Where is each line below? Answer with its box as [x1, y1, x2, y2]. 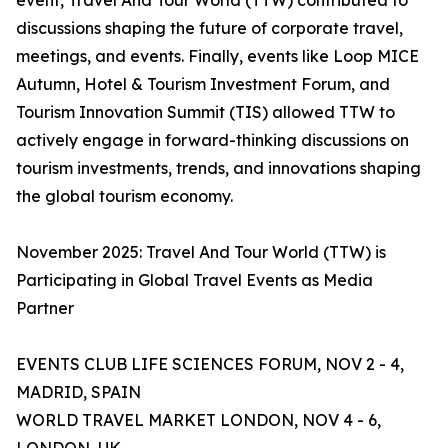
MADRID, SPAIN [16, 382, 141, 403]
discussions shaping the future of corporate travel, [16, 18, 403, 39]
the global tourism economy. [16, 186, 233, 207]
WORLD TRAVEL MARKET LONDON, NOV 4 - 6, [16, 410, 381, 431]
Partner [16, 298, 74, 319]
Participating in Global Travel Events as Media [16, 270, 373, 291]
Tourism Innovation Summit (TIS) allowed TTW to [16, 102, 395, 123]
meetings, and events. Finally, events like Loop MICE [16, 46, 419, 67]
